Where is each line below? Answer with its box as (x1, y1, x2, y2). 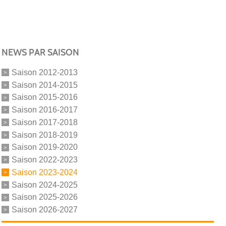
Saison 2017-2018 (11, 118, 78, 127)
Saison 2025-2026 (11, 193, 78, 202)
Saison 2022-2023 (11, 155, 78, 164)
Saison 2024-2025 (11, 180, 78, 189)
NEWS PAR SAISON (1, 46, 79, 58)
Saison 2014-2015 (11, 80, 78, 89)
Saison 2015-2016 (11, 93, 78, 102)
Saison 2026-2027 (11, 205, 78, 214)
